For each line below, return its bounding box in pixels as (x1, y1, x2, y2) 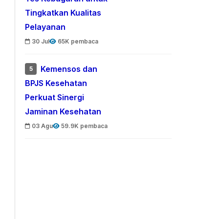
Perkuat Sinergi (25, 92, 85, 103)
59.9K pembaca (61, 122, 108, 130)
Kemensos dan (41, 64, 98, 74)
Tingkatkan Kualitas (25, 8, 102, 18)
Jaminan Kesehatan (25, 107, 102, 117)
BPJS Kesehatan (25, 78, 88, 88)
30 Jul (32, 38, 50, 45)
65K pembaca (58, 38, 99, 45)
